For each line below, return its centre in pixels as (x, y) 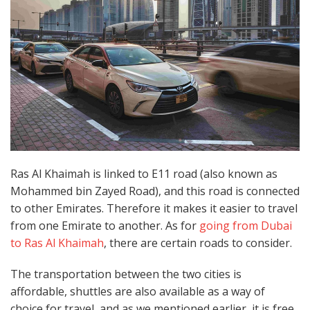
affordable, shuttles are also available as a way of (138, 292)
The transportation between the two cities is (126, 274)
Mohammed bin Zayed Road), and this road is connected (155, 191)
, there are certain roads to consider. (199, 243)
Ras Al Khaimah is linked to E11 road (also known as (144, 173)
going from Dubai (246, 225)
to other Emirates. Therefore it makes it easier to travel (154, 208)
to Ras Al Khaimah (57, 243)
